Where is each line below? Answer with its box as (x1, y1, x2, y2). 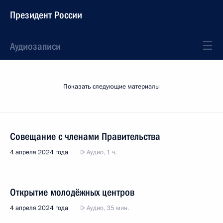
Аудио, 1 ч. (85, 148, 116, 157)
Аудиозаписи (10, 40, 61, 52)
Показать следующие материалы (63, 82, 160, 91)
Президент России (10, 9, 82, 21)
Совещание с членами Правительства (10, 130, 160, 142)
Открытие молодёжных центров (10, 186, 134, 198)
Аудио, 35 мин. (85, 204, 129, 213)
